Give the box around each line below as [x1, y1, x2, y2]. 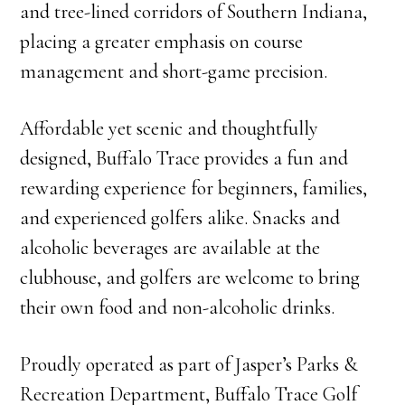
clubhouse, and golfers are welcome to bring [20, 266, 361, 289]
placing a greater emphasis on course [20, 30, 304, 53]
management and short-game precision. [20, 60, 328, 83]
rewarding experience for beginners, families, [20, 176, 368, 200]
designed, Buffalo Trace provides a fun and [20, 146, 349, 170]
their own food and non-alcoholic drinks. [20, 296, 335, 319]
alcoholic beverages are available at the [20, 236, 321, 259]
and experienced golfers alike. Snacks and [20, 206, 341, 230]
